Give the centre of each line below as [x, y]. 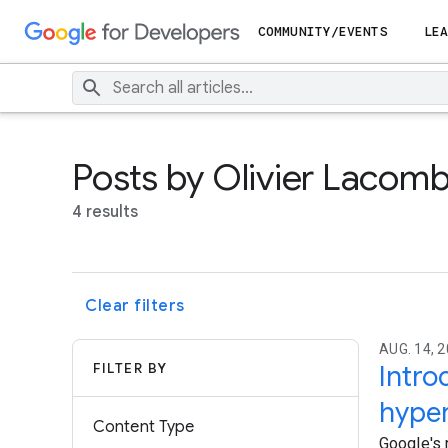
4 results [105, 212]
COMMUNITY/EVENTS [323, 31]
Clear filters [135, 306]
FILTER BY [130, 368]
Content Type [144, 427]
